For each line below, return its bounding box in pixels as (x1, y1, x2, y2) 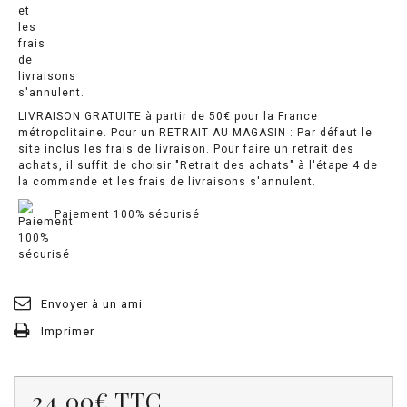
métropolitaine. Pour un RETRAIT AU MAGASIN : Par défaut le (18, 125, 372, 139)
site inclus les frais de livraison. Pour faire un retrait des (18, 142, 354, 155)
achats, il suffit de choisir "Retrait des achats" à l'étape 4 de (18, 158, 378, 172)
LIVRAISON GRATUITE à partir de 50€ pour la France (18, 109, 318, 123)
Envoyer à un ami (41, 296, 143, 311)
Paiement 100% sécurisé (55, 207, 200, 221)
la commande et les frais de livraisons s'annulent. (18, 174, 316, 188)
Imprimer (41, 323, 94, 338)
